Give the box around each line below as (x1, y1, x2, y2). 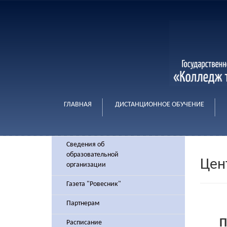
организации (66, 161, 106, 169)
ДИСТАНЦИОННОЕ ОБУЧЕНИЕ (115, 101, 204, 108)
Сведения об (66, 141, 104, 148)
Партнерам (66, 200, 99, 207)
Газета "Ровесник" (66, 180, 121, 188)
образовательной (66, 151, 119, 159)
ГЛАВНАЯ (64, 101, 92, 108)
